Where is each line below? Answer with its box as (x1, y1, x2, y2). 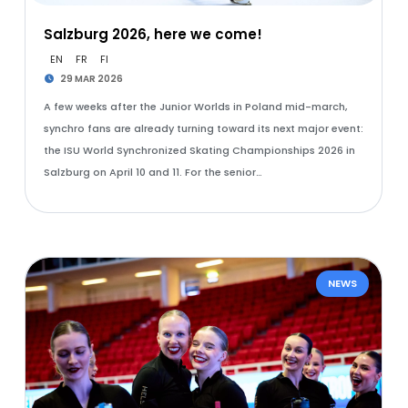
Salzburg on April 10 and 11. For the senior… (43, 165, 262, 179)
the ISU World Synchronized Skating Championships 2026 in (43, 143, 355, 158)
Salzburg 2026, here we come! (43, 25, 262, 44)
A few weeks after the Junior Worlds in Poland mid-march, (43, 99, 347, 114)
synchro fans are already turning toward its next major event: (43, 121, 363, 136)
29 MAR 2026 (58, 72, 124, 86)
